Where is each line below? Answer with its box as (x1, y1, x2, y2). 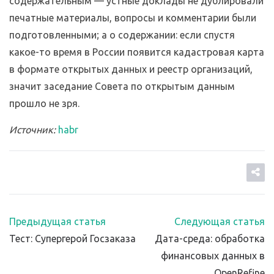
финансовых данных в (161, 250, 265, 262)
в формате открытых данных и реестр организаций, (9, 64, 253, 75)
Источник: (9, 124, 56, 136)
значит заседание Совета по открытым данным (9, 81, 235, 92)
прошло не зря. (9, 98, 80, 109)
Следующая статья (174, 216, 265, 228)
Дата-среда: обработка (155, 233, 265, 245)
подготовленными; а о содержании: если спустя (9, 29, 235, 41)
